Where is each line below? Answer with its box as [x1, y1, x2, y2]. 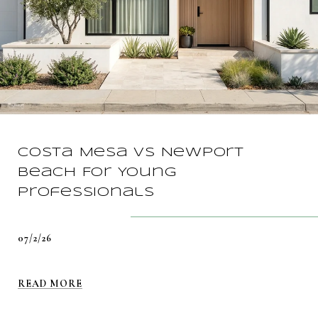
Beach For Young [18, 165, 177, 179]
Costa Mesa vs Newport [18, 146, 244, 159]
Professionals [18, 185, 155, 199]
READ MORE [18, 277, 82, 290]
